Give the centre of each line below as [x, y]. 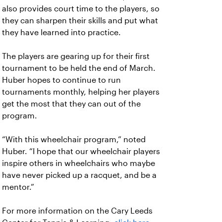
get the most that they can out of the [71, 104]
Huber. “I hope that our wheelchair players [81, 151]
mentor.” [18, 187]
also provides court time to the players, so [81, 9]
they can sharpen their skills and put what [80, 21]
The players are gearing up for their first [76, 56]
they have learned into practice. [62, 32]
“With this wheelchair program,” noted [74, 139]
